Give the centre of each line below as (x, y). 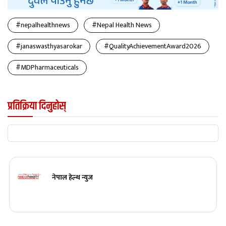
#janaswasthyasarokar (49, 46)
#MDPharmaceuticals (47, 68)
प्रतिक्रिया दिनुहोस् (37, 107)
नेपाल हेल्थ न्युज (72, 177)
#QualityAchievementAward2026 (153, 46)
